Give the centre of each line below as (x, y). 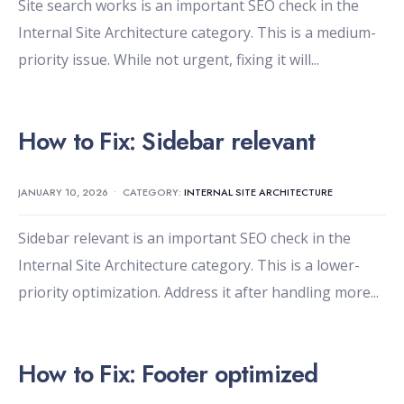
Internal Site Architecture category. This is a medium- (197, 33)
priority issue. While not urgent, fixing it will (165, 60)
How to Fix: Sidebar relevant (167, 142)
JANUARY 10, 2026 (63, 193)
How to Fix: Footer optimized (168, 374)
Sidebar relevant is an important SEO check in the (184, 239)
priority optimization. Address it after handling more (194, 293)
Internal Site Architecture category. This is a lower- (189, 266)
